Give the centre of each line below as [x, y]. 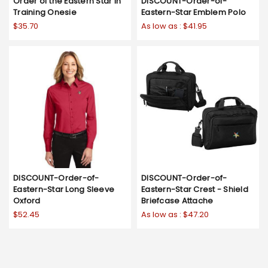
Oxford [27, 201]
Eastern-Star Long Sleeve [64, 190]
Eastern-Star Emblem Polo [194, 13]
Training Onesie [45, 13]
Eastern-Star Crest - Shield [195, 190]
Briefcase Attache [177, 201]
